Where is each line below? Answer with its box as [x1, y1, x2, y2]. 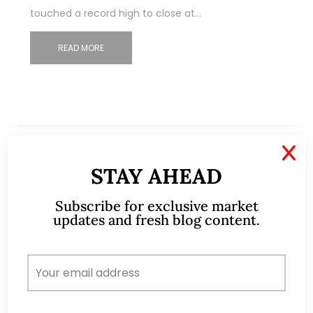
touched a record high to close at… [29, 6, 201, 21]
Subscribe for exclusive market [54, 197, 259, 214]
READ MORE [57, 42, 104, 54]
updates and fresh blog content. [53, 211, 260, 228]
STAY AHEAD [91, 163, 222, 189]
